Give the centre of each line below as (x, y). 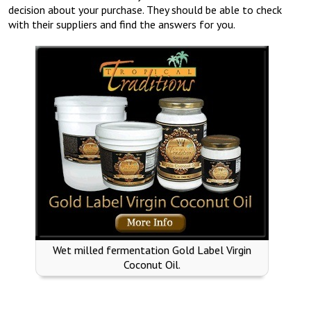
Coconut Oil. (152, 265)
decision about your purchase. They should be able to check (145, 9)
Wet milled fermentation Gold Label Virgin (152, 250)
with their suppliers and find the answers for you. (122, 24)
